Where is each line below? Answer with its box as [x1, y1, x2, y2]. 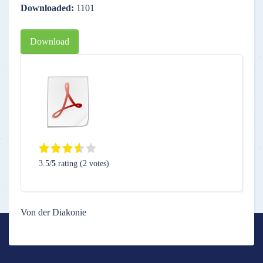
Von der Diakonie [21, 207, 86, 217]
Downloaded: [21, 3, 76, 13]
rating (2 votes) [56, 159, 109, 168]
